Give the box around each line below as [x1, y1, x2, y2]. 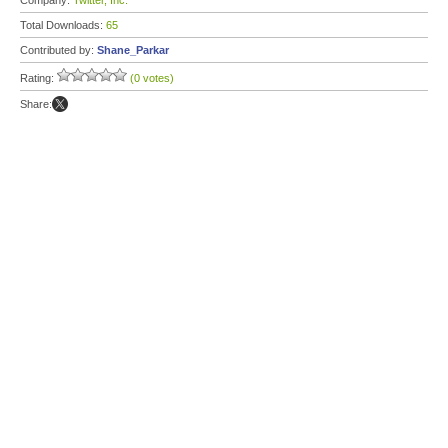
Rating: [20, 72, 57, 84]
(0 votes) [130, 72, 174, 84]
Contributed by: [20, 44, 97, 56]
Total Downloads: [20, 19, 106, 31]
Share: [20, 98, 52, 110]
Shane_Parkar [97, 44, 169, 56]
